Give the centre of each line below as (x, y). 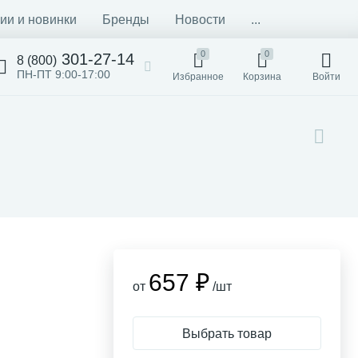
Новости (200, 19)
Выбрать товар (227, 333)
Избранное (198, 77)
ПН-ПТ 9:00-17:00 (64, 74)
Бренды (126, 19)
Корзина (262, 77)
